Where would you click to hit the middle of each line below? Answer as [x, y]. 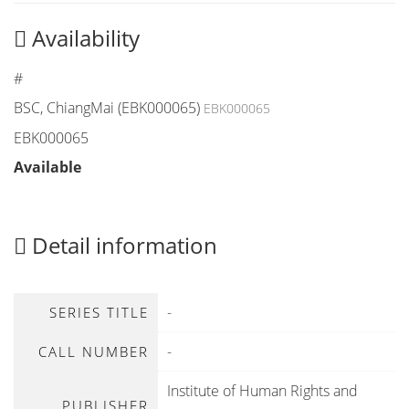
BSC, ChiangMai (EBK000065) [107, 108]
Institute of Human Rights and [262, 391]
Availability [83, 38]
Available [47, 167]
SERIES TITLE [99, 312]
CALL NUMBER [94, 351]
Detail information [122, 245]
